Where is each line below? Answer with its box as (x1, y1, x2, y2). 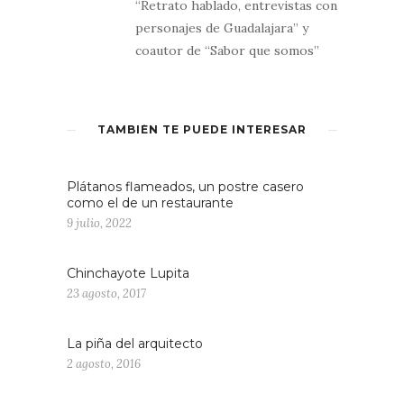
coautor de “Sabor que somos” (135, 41, 319, 59)
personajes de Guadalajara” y (135, 19, 308, 36)
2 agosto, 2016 (67, 355, 141, 372)
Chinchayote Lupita (67, 264, 189, 281)
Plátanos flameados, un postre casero (67, 178, 304, 195)
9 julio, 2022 (67, 215, 132, 231)
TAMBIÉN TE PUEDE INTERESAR (97, 122, 307, 136)
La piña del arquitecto (67, 335, 203, 352)
